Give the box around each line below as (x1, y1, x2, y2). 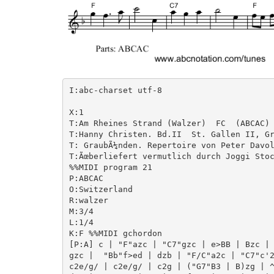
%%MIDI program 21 (68, 162, 152, 172)
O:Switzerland (68, 184, 133, 194)
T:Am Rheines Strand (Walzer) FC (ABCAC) (68, 118, 270, 128)
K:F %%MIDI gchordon (68, 228, 162, 238)
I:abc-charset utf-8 (68, 85, 162, 95)
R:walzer (68, 195, 108, 205)
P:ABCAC (68, 173, 103, 183)
